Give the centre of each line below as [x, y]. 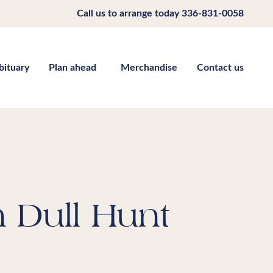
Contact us [220, 68]
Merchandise [149, 68]
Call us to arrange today [129, 13]
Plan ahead [73, 68]
